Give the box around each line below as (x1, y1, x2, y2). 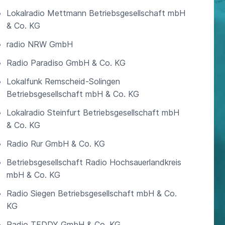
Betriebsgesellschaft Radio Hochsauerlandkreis (6, 157, 181, 167)
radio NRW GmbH (6, 39, 73, 49)
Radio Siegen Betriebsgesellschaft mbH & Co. (6, 188, 177, 198)
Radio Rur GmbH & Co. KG (6, 139, 105, 149)
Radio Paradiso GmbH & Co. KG (6, 58, 126, 68)
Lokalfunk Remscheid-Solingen (6, 76, 120, 86)
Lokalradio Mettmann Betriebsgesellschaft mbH (6, 8, 185, 18)
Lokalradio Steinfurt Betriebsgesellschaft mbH (6, 107, 179, 118)
